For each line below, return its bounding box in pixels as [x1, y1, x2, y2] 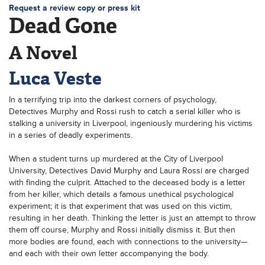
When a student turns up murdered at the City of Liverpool [9, 153, 223, 164]
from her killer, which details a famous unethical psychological [9, 189, 234, 199]
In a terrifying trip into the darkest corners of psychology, [9, 94, 216, 105]
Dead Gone [9, 11, 117, 40]
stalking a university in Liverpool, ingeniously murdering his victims [9, 118, 253, 128]
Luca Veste [9, 66, 102, 90]
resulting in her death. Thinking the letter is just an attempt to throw [9, 212, 256, 223]
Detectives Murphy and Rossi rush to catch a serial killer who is [9, 106, 241, 117]
